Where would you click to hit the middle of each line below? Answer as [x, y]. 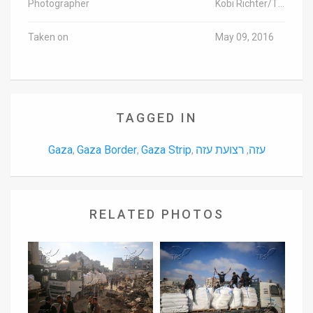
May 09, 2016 [245, 37]
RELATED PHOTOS [156, 214]
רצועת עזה [220, 150]
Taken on [48, 37]
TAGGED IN [156, 118]
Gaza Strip [166, 150]
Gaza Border [107, 150]
